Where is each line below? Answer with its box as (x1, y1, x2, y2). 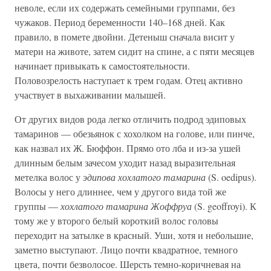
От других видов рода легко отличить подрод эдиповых (15, 113, 246, 126)
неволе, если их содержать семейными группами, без (15, 1, 235, 15)
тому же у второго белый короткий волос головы (15, 214, 218, 227)
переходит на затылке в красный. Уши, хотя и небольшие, (15, 229, 253, 242)
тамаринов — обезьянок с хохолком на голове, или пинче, (15, 127, 255, 140)
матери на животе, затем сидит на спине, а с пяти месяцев (15, 45, 255, 58)
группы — (15, 200, 60, 213)
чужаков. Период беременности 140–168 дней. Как (15, 16, 225, 29)
